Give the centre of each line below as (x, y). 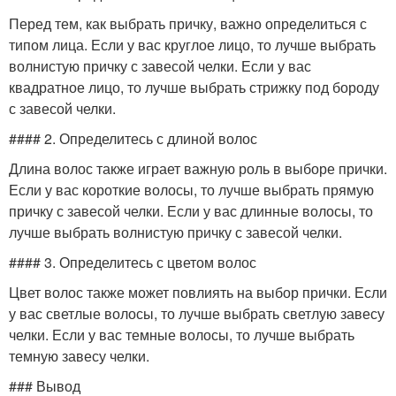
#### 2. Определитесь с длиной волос (133, 138)
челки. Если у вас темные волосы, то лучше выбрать (182, 335)
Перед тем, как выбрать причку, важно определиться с (188, 23)
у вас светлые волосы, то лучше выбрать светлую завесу (197, 313)
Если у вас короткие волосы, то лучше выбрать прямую (191, 190)
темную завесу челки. (79, 356)
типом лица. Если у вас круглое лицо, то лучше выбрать (192, 45)
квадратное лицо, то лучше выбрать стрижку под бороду (194, 87)
